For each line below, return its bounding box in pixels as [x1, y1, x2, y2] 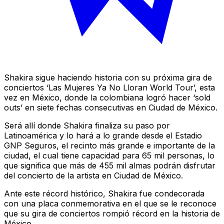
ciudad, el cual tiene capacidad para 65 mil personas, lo [4, 150, 214, 160]
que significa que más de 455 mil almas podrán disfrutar [4, 160, 215, 170]
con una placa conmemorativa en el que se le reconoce [4, 198, 216, 208]
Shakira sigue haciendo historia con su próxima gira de [4, 72, 212, 82]
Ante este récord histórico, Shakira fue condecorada [4, 188, 204, 198]
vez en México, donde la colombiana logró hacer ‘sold [4, 92, 210, 102]
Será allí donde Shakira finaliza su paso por [4, 120, 170, 130]
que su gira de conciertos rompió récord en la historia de [4, 208, 220, 218]
